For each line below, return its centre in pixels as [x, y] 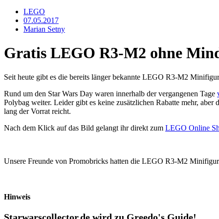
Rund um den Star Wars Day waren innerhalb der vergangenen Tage [110, 93]
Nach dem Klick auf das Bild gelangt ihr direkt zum [85, 128]
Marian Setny [44, 29]
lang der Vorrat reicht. [37, 111]
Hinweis [17, 197]
